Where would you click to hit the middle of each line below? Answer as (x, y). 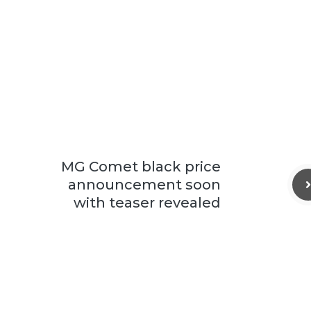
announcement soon (144, 184)
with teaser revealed (147, 202)
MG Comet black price (141, 166)
